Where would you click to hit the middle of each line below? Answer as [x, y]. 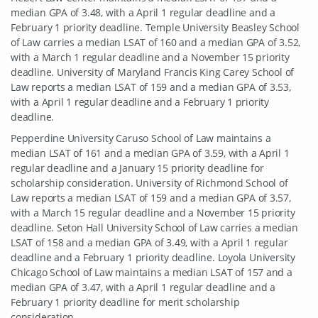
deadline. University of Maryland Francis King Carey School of [153, 72]
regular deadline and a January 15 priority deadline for [137, 168]
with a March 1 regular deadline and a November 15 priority [150, 57]
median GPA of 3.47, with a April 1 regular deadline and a [143, 287]
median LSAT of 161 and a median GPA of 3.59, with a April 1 [150, 153]
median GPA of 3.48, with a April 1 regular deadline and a [143, 12]
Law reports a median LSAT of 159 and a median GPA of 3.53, [151, 87]
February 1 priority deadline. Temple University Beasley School [155, 27]
